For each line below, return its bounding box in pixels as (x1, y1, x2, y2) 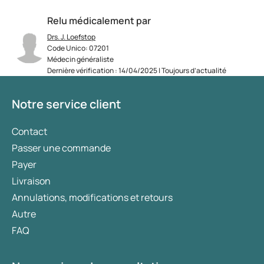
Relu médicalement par (47, 14, 151, 28)
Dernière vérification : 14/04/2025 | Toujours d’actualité (47, 65, 226, 76)
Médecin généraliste (47, 54, 114, 65)
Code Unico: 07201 (47, 43, 109, 54)
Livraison (12, 174, 51, 188)
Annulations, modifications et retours (12, 191, 173, 204)
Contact (12, 125, 47, 138)
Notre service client (12, 96, 121, 113)
